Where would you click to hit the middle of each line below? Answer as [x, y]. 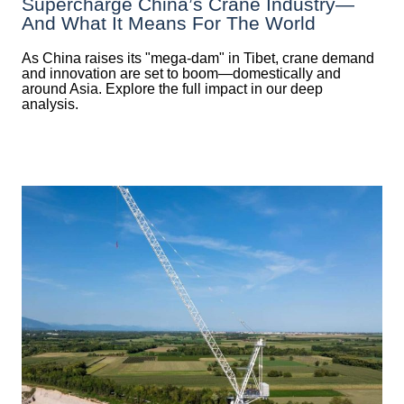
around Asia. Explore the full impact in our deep [172, 88]
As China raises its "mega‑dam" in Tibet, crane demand [198, 58]
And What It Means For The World [169, 23]
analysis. [50, 104]
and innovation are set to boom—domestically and [181, 73]
